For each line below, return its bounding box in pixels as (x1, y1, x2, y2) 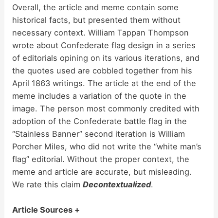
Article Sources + (12, 204, 80, 215)
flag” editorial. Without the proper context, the (12, 154, 190, 164)
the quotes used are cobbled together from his (12, 65, 193, 75)
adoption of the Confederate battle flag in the (12, 116, 187, 126)
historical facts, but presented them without (12, 15, 181, 25)
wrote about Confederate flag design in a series (12, 40, 196, 50)
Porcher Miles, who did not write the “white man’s (12, 141, 202, 151)
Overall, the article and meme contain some (12, 2, 179, 12)
